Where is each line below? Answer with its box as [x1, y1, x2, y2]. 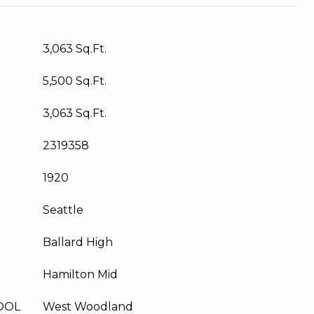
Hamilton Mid [43, 268, 118, 281]
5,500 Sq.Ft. [43, 74, 107, 88]
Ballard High [43, 235, 113, 249]
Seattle [43, 203, 83, 217]
